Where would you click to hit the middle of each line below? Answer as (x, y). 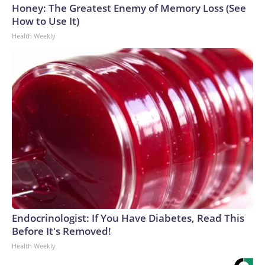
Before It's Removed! (62, 231)
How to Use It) (46, 21)
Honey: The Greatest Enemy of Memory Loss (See (129, 8)
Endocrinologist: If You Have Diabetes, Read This (128, 218)
